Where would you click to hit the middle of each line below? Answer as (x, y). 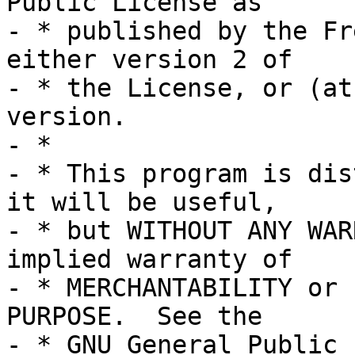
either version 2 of (149, 60)
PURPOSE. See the (134, 317)
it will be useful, (142, 202)
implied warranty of (149, 260)
